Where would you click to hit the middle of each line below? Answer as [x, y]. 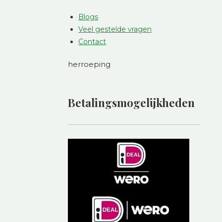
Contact [92, 41]
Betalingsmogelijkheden [131, 103]
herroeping [89, 64]
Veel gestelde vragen [115, 29]
